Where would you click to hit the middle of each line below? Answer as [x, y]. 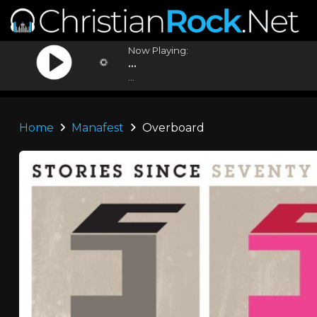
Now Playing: [158, 50]
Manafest [98, 128]
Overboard [172, 128]
